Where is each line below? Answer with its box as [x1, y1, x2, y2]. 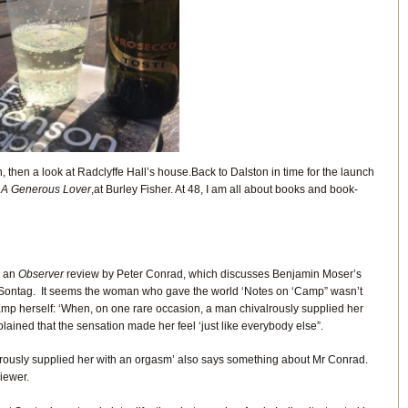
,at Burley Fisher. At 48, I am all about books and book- [90, 182, 358, 196]
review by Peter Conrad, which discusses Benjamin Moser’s [66, 268, 362, 281]
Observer [17, 268, 66, 281]
